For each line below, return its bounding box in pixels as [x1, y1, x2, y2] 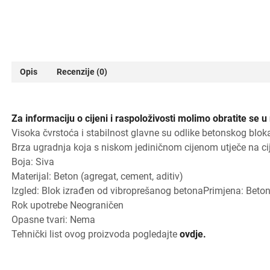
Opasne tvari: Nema [11, 214, 95, 226]
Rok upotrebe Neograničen [11, 199, 124, 212]
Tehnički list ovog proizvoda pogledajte [11, 228, 180, 240]
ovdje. [180, 228, 206, 240]
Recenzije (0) [57, 67, 107, 77]
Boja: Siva [11, 156, 54, 168]
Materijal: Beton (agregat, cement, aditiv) [11, 171, 183, 183]
